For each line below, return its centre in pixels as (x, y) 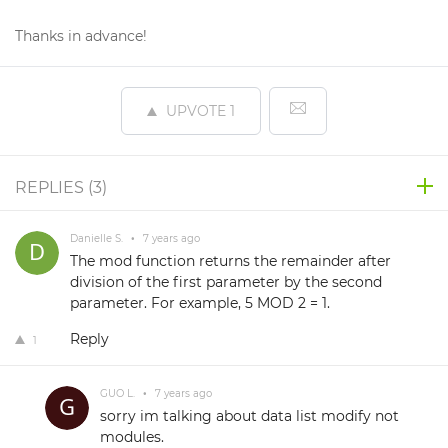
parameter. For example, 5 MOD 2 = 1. (200, 303)
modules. (132, 437)
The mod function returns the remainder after (230, 261)
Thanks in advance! (81, 36)
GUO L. (119, 393)
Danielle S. (98, 238)
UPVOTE (196, 111)
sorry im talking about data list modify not (249, 416)
